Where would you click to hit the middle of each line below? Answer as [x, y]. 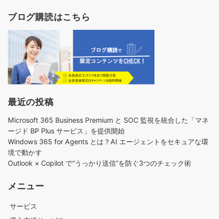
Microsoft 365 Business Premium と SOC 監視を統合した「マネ [108, 120]
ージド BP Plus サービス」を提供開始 [66, 131]
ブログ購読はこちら [49, 17]
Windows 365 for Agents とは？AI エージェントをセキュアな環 [108, 142]
